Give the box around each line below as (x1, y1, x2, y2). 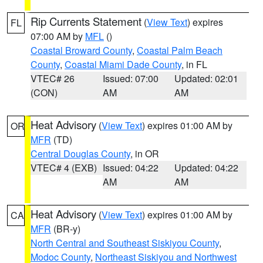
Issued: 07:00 (102, 72, 159, 85)
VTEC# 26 (31, 72, 75, 85)
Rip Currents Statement (31, 14, 141, 29)
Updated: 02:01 (174, 72, 239, 85)
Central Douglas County (31, 147, 130, 160)
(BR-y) (51, 222, 80, 235)
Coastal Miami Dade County (65, 58, 181, 71)
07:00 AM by (31, 29, 85, 43)
